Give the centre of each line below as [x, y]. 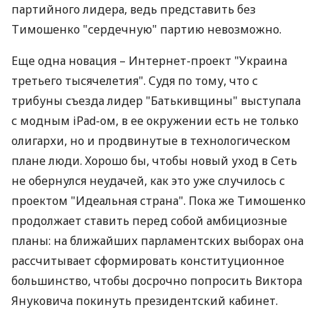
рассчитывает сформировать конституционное [148, 261]
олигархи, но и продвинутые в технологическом [151, 141]
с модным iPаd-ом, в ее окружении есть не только [155, 121]
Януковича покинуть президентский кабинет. [145, 301]
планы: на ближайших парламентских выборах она [157, 241]
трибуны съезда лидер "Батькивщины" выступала [156, 101]
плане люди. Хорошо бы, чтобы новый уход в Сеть [154, 161]
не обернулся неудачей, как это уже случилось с [148, 181]
